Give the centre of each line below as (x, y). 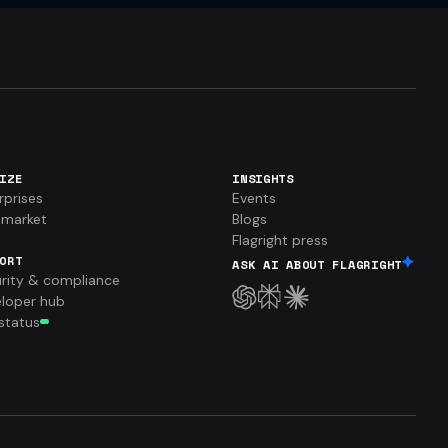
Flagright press (280, 239)
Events (254, 197)
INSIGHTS (263, 178)
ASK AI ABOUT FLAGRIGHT (317, 264)
